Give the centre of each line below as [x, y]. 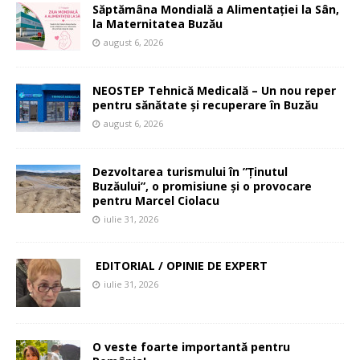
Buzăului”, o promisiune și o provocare [202, 186]
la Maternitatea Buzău [157, 23]
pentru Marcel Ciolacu [156, 200]
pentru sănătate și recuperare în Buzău [205, 104]
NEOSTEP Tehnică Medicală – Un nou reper [214, 90]
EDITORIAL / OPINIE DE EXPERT [182, 265]
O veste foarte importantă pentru [191, 346]
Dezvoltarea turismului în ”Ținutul [190, 171]
